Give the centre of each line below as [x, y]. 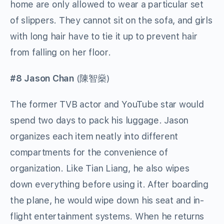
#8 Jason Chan [42, 78]
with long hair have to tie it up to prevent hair [104, 36]
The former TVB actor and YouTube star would [107, 104]
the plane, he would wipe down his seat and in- [107, 200]
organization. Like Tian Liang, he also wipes [100, 168]
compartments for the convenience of [89, 152]
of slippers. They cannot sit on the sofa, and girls [111, 20]
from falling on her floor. [60, 52]
